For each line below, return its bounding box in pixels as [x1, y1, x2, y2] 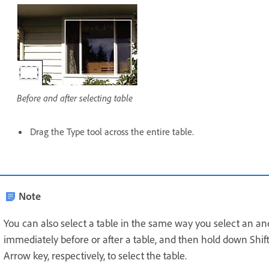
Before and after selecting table [17, 91, 133, 104]
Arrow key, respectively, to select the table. [4, 248, 187, 262]
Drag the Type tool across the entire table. [30, 125, 194, 138]
